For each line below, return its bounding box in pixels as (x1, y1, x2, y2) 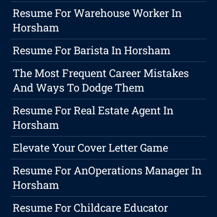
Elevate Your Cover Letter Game (13, 140, 169, 155)
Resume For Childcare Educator (13, 201, 169, 215)
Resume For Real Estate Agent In (13, 103, 174, 118)
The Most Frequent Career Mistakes (13, 66, 189, 80)
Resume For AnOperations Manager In (13, 163, 202, 178)
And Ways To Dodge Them (13, 80, 145, 95)
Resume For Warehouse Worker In (13, 6, 182, 20)
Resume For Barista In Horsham (13, 43, 171, 58)
